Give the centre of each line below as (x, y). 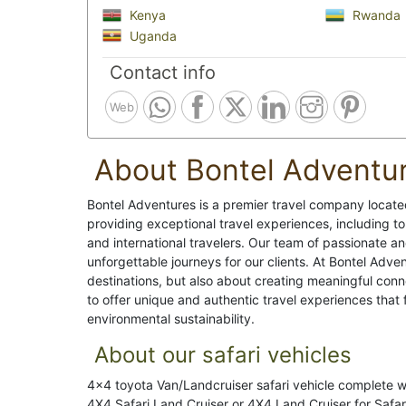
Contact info (163, 73)
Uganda (151, 35)
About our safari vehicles (223, 355)
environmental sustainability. (171, 319)
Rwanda (374, 15)
